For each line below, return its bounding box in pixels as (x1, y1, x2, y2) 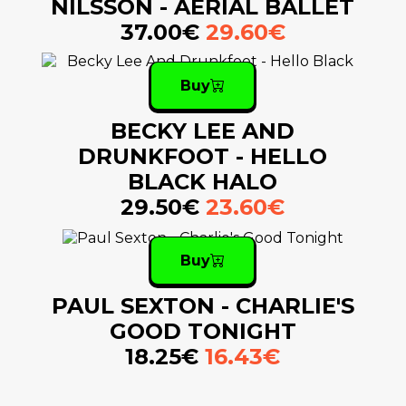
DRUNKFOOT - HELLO (78, 143, 328, 170)
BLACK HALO (128, 169, 278, 196)
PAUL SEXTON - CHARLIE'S (51, 293, 354, 320)
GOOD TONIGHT (109, 318, 296, 345)
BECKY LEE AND (111, 118, 295, 145)
